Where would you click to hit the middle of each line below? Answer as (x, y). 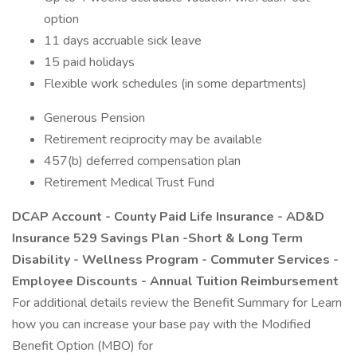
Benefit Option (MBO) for (82, 346)
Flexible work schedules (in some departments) (175, 84)
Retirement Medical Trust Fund (129, 182)
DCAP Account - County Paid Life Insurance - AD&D (168, 217)
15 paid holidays (89, 62)
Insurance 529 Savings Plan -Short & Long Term (157, 238)
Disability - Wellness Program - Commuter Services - (175, 260)
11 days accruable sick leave (123, 41)
